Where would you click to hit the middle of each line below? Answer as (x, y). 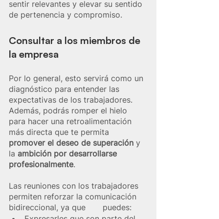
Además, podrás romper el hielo (69, 110)
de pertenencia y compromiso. (66, 14)
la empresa (34, 54)
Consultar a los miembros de (76, 40)
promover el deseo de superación (72, 142)
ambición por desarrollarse (68, 153)
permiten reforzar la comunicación (74, 196)
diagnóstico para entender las (65, 89)
